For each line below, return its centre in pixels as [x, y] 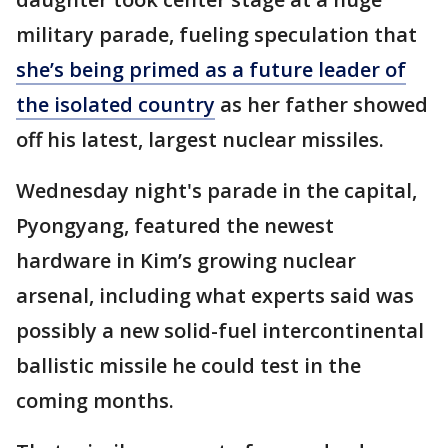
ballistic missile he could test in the [188, 366]
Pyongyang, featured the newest [175, 226]
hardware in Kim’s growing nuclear [186, 261]
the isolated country [115, 105]
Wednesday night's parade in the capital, [216, 191]
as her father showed [321, 105]
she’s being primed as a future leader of [211, 70]
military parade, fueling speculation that [216, 35]
